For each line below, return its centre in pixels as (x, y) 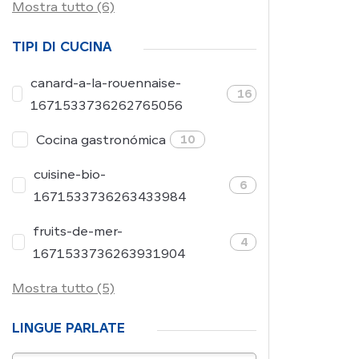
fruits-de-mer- (78, 231)
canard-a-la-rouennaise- (106, 83)
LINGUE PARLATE (69, 328)
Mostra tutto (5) (63, 288)
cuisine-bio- (70, 174)
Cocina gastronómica (101, 139)
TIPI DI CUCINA (62, 46)
